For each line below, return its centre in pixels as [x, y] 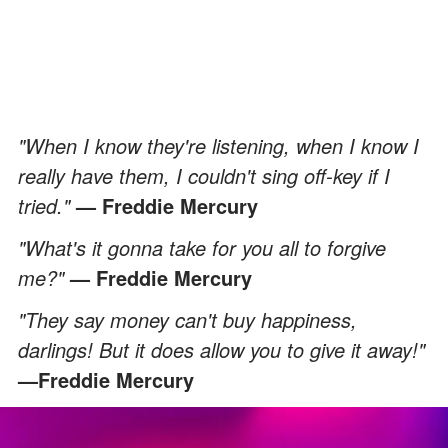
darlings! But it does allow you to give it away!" [221, 349]
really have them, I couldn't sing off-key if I [204, 175]
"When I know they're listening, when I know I [218, 145]
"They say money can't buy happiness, [187, 319]
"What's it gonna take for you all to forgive [202, 247]
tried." [47, 205]
